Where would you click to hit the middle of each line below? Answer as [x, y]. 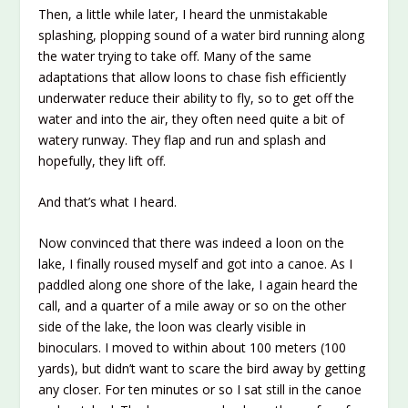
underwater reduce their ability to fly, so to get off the [197, 97]
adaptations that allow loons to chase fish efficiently [193, 76]
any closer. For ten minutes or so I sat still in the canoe [200, 390]
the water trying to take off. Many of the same [175, 56]
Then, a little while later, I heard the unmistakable [184, 14]
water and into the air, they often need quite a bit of [192, 118]
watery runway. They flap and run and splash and [183, 139]
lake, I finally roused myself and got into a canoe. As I [196, 264]
